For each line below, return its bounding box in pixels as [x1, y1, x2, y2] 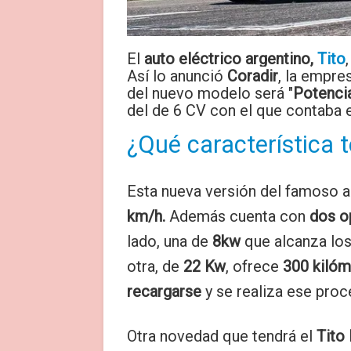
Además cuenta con [169, 207, 309, 226]
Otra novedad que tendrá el [127, 327, 317, 346]
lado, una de [127, 232, 208, 251]
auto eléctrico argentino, [144, 49, 317, 68]
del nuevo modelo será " [127, 84, 293, 103]
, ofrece [226, 257, 283, 276]
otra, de [127, 257, 183, 276]
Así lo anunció [127, 67, 223, 85]
